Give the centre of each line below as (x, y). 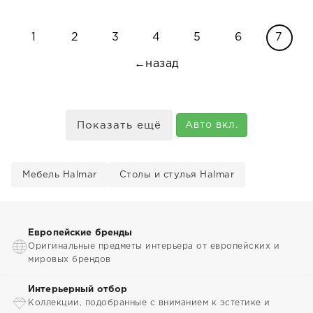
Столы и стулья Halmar (176, 175)
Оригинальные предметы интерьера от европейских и (154, 246)
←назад (156, 64)
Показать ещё (119, 125)
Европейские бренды (80, 233)
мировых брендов (70, 260)
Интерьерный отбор (78, 290)
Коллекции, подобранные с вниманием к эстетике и (149, 303)
